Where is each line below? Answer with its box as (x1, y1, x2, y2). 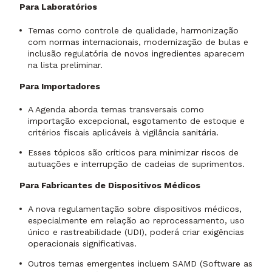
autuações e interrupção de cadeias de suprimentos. (28, 159, 245, 169)
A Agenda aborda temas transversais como (28, 104, 204, 115)
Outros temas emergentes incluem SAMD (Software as (28, 258, 253, 268)
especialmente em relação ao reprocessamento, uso (28, 215, 245, 225)
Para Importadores (19, 81, 100, 91)
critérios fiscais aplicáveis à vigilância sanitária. (28, 127, 219, 138)
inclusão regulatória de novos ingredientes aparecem (28, 48, 245, 58)
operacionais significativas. (28, 238, 137, 248)
